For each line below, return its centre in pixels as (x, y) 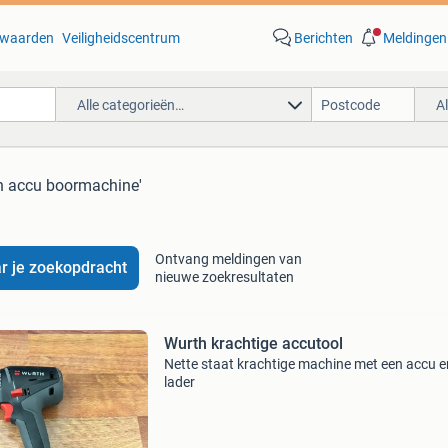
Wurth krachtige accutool (253, 343)
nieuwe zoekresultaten (224, 277)
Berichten (323, 38)
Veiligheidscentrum (120, 38)
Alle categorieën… (130, 104)
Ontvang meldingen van (228, 259)
